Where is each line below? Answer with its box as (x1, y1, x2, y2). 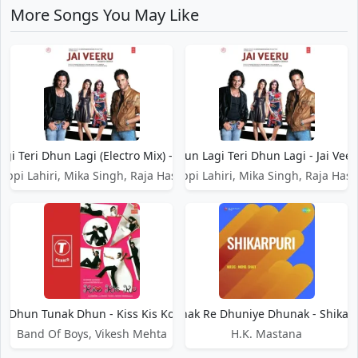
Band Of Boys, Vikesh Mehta (16, 326, 167, 341)
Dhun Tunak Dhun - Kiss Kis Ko (9, 306, 174, 321)
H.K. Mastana (231, 326, 302, 341)
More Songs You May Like (10, 4, 199, 26)
